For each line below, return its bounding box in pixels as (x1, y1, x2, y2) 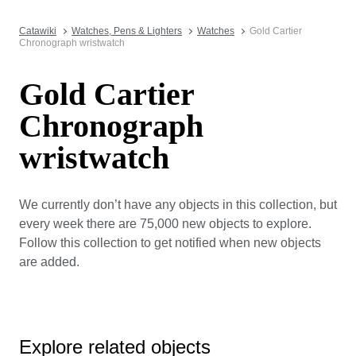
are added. (19, 254, 79, 269)
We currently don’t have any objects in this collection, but (19, 197, 337, 211)
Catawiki (19, 25, 56, 37)
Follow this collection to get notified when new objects (19, 235, 321, 250)
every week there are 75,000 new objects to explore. (19, 216, 311, 230)
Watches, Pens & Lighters (72, 25, 182, 37)
